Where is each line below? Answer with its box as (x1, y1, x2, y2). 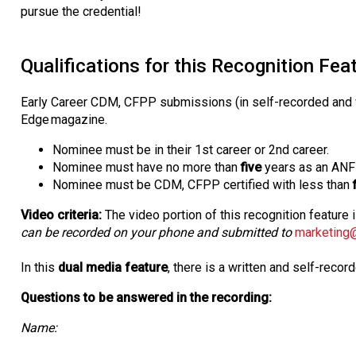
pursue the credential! (21, 3, 148, 19)
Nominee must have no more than (52, 159, 241, 175)
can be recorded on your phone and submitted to (21, 224, 295, 240)
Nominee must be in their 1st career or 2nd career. (52, 141, 332, 157)
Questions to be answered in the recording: (21, 289, 275, 305)
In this (21, 259, 58, 275)
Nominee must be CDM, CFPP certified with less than (52, 176, 353, 192)
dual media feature (58, 259, 168, 275)
